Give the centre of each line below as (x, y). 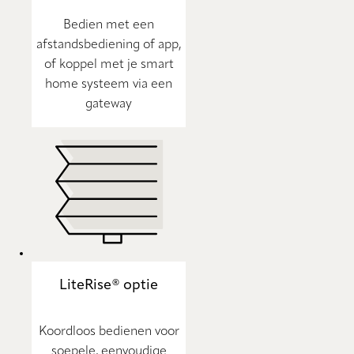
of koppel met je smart (109, 65)
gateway (109, 105)
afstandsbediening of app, (109, 45)
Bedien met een (109, 26)
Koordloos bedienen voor (109, 332)
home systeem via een (109, 85)
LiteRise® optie (109, 286)
